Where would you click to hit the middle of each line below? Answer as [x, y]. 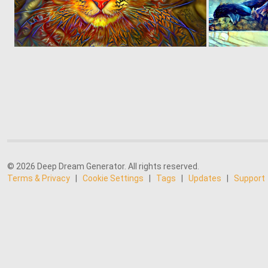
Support [249, 178]
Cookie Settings [113, 178]
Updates [205, 178]
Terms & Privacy [39, 178]
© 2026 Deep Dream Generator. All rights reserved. [103, 166]
